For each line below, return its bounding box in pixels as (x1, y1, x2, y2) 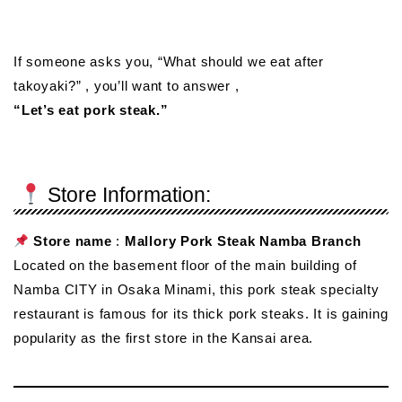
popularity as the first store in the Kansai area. (13, 330, 314, 346)
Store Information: (42, 183, 212, 207)
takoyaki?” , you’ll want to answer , (13, 77, 240, 93)
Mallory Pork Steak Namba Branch (124, 233, 362, 249)
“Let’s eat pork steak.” (13, 101, 169, 118)
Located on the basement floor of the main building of (13, 258, 357, 274)
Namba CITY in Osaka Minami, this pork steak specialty (13, 282, 380, 298)
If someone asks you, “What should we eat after (13, 53, 324, 69)
